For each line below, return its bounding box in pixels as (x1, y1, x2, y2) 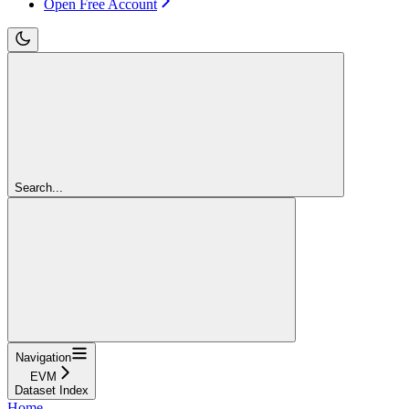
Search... (15, 180, 63, 194)
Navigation (16, 350, 71, 364)
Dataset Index (15, 383, 89, 397)
